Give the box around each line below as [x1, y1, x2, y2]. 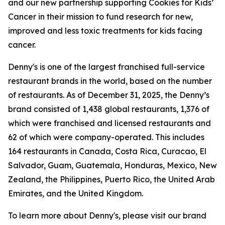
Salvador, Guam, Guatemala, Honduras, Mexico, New [8, 160, 217, 170]
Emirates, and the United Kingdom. [8, 188, 143, 198]
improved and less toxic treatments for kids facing [8, 26, 202, 36]
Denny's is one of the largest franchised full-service [8, 62, 205, 72]
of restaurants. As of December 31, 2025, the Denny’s [8, 90, 209, 100]
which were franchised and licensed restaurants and [8, 118, 211, 128]
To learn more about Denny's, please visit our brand [8, 210, 206, 220]
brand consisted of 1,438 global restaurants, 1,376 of [8, 104, 209, 114]
